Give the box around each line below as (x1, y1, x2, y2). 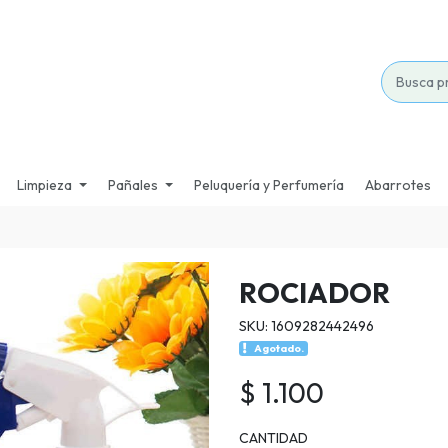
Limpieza (16, 175, 72, 194)
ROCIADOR (239, 275, 390, 311)
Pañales (108, 175, 158, 194)
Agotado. (254, 341, 305, 356)
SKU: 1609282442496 (239, 317, 374, 336)
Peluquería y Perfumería (194, 175, 345, 194)
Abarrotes (365, 175, 432, 194)
